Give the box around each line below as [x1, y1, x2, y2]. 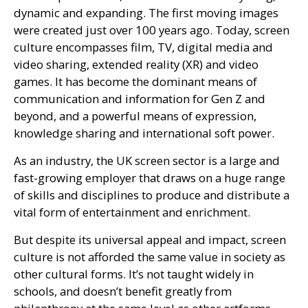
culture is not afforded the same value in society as [14, 249, 285, 265]
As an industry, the [14, 153, 116, 168]
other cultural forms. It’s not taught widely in [14, 266, 254, 282]
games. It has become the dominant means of [14, 74, 257, 89]
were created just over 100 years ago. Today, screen [14, 22, 289, 38]
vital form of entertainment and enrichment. [14, 204, 250, 220]
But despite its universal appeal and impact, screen [14, 232, 286, 247]
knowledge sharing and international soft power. [14, 125, 274, 141]
